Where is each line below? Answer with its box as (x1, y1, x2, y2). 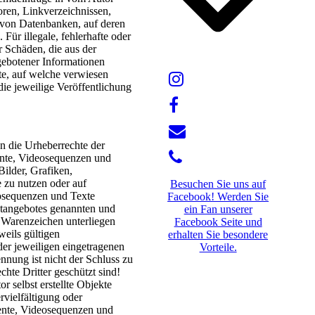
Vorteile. (199, 241, 237, 254)
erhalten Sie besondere (168, 229, 269, 241)
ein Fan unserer (184, 203, 252, 216)
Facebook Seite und (174, 216, 262, 229)
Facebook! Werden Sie (167, 191, 269, 203)
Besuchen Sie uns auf (170, 178, 266, 191)
